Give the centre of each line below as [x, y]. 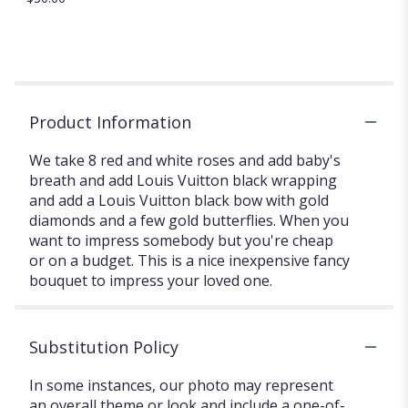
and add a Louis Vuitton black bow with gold [179, 200]
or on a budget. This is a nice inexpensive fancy [189, 260]
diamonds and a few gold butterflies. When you [189, 220]
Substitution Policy [104, 347]
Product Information [110, 122]
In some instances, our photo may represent [181, 385]
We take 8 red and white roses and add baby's [185, 160]
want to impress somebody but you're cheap [181, 240]
